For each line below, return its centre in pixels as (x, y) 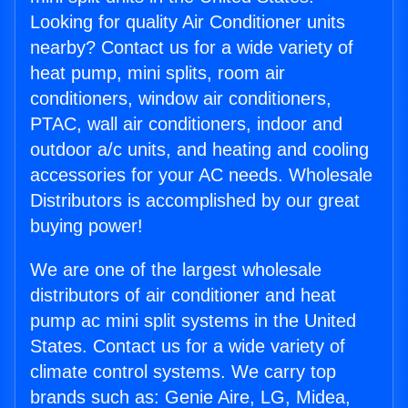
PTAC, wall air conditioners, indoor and (186, 124)
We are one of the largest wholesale (176, 270)
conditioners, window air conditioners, (181, 99)
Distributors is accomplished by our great (195, 201)
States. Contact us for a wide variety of (188, 347)
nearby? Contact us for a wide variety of (192, 48)
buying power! (87, 226)
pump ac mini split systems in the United (193, 321)
